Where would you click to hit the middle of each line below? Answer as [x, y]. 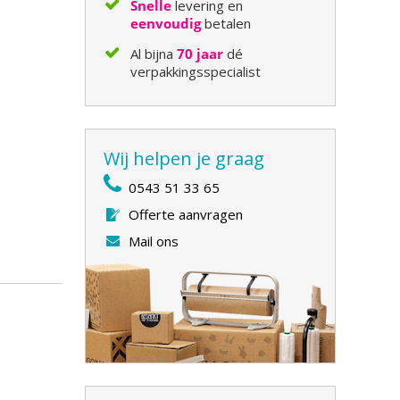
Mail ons [154, 241]
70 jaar [200, 54]
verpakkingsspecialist [198, 71]
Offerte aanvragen [186, 214]
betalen [226, 23]
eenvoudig [166, 23]
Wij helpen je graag [184, 158]
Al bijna [154, 54]
